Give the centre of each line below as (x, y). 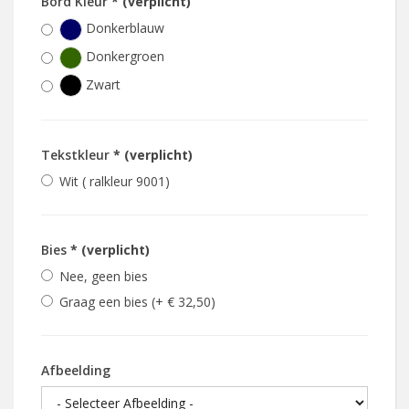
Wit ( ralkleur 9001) (115, 182)
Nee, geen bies (104, 277)
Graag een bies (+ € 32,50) (137, 302)
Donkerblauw (123, 28)
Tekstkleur (77, 155)
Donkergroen (123, 56)
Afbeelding (76, 371)
